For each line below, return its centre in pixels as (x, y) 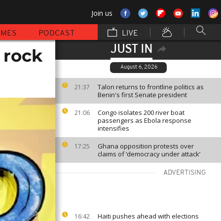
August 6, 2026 (139, 67)
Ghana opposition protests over (146, 146)
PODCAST (56, 34)
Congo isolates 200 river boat (141, 112)
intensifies (113, 128)
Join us (102, 13)
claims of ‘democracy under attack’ (149, 154)
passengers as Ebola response (145, 120)
